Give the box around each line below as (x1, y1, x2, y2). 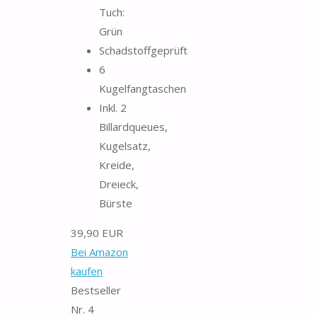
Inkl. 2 (99, 100, 127, 115)
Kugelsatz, (99, 138, 151, 153)
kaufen (71, 263, 103, 278)
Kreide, (99, 157, 134, 172)
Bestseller (71, 282, 121, 297)
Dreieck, (99, 176, 139, 191)
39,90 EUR (71, 225, 123, 240)
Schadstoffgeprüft (99, 42, 188, 57)
